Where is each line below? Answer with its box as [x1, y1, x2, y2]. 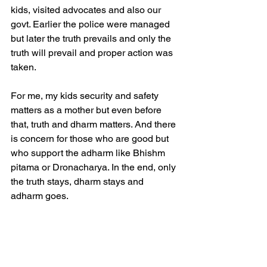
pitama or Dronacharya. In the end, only [11, 162, 178, 173]
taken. [11, 61, 38, 73]
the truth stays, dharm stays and [11, 176, 146, 188]
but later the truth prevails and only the [11, 33, 173, 45]
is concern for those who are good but [11, 133, 171, 145]
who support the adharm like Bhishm [11, 147, 167, 159]
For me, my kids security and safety [11, 90, 161, 102]
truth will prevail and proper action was [11, 47, 175, 59]
